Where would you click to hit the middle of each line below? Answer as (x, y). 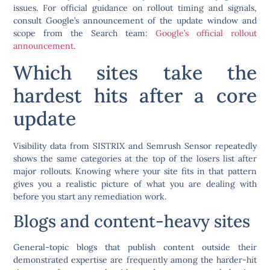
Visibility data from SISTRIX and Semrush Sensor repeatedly (135, 146)
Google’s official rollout (206, 33)
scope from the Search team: (84, 33)
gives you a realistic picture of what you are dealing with (135, 184)
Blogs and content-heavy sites (132, 221)
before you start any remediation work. (90, 196)
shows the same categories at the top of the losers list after (135, 158)
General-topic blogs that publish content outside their (135, 247)
